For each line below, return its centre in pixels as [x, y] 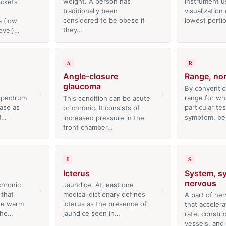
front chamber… [88, 127]
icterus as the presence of [105, 204]
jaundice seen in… [91, 214]
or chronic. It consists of [101, 108]
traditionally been [90, 11]
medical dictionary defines [104, 194]
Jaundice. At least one [98, 185]
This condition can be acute [106, 98]
